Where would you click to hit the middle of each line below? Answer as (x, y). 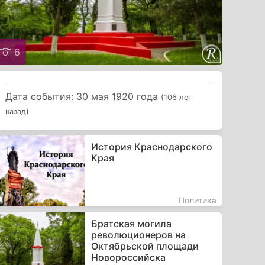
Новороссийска (128, 257)
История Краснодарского (151, 146)
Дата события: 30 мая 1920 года (83, 96)
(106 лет (177, 97)
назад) (17, 111)
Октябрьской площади (145, 246)
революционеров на (138, 235)
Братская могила (131, 223)
